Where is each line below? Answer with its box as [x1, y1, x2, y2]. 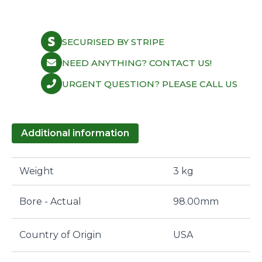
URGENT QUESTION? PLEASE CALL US [62, 78, 237, 89]
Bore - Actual [19, 196, 81, 207]
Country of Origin [19, 229, 101, 240]
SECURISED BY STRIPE [62, 36, 164, 47]
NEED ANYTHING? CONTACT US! [62, 57, 212, 68]
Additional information [21, 127, 129, 139]
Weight [19, 166, 54, 177]
